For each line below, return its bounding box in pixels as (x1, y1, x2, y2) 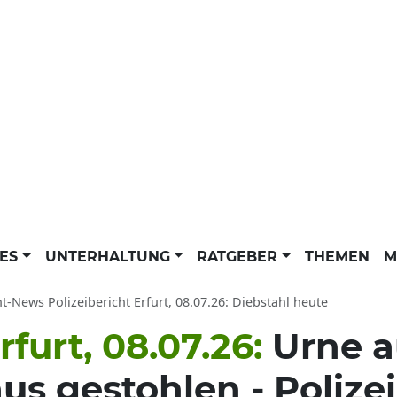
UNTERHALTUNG (44, 248, 175, 265)
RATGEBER (197, 248, 283, 265)
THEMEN (304, 248, 370, 265)
